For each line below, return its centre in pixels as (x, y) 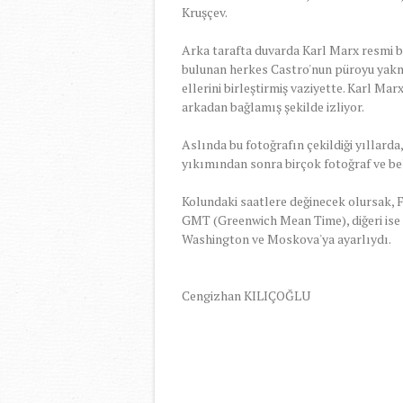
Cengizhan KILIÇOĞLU (246, 295)
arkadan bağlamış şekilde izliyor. (273, 106)
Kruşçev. (205, 12)
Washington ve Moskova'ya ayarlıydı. (287, 238)
